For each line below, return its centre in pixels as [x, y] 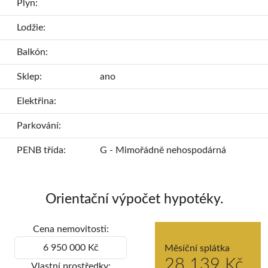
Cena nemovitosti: [71, 229]
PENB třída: [41, 150]
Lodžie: [31, 27]
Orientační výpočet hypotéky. [134, 199]
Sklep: [29, 76]
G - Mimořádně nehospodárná [163, 150]
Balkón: [32, 52]
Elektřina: [36, 101]
